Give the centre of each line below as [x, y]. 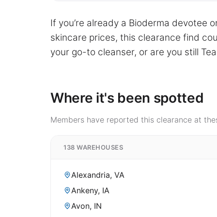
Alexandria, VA [98, 175]
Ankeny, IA [90, 191]
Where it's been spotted [127, 98]
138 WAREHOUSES [93, 147]
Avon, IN [86, 206]
